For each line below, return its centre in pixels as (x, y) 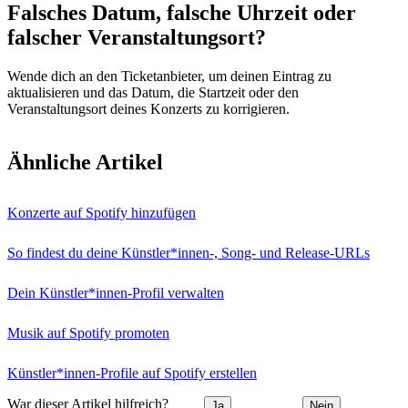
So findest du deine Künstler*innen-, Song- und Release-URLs (189, 252)
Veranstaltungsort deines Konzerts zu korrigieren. (148, 108)
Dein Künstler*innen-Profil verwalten (116, 292)
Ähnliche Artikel (85, 162)
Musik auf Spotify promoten (88, 332)
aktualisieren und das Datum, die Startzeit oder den (153, 92)
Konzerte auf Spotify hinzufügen (102, 212)
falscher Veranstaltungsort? (137, 37)
